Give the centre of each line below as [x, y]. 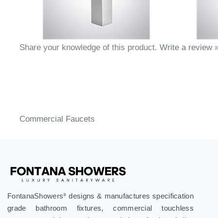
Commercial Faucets [57, 124]
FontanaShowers [36, 201]
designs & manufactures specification [130, 201]
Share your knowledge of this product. [90, 53]
